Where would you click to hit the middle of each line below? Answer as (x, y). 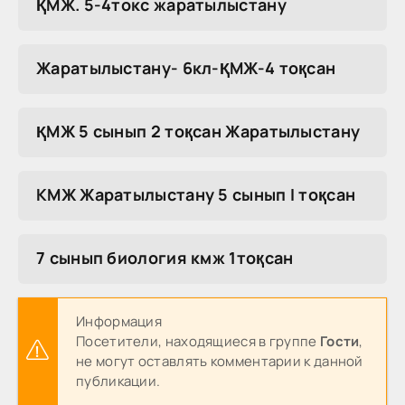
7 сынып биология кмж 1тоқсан (165, 257)
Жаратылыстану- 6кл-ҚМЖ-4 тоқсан (186, 67)
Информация (119, 321)
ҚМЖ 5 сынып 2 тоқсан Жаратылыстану (198, 131)
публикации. (118, 381)
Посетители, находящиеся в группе (198, 341)
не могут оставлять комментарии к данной (220, 361)
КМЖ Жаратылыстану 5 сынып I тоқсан (196, 194)
